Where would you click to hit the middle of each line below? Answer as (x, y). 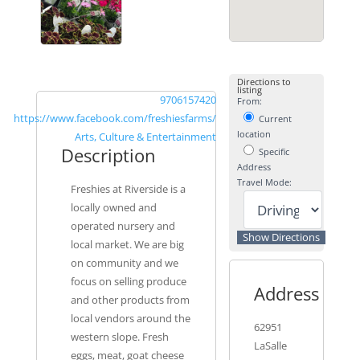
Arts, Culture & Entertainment (145, 137)
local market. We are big (128, 245)
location (254, 134)
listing (249, 90)
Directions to (264, 82)
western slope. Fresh (120, 337)
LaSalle (270, 346)
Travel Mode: (264, 182)
